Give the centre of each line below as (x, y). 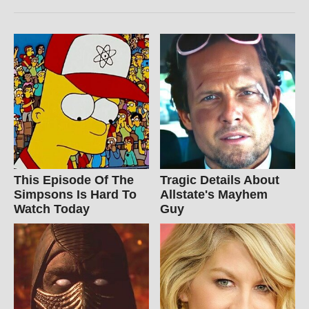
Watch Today (52, 209)
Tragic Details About (220, 180)
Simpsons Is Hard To (75, 194)
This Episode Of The (74, 180)
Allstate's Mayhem (214, 194)
